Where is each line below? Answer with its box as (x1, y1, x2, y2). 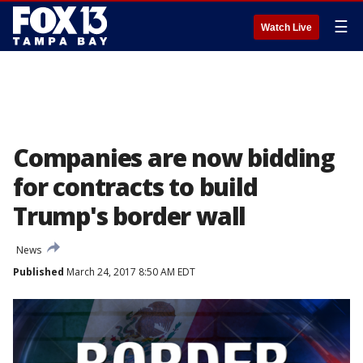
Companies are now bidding (13, 141, 335, 174)
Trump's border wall (13, 199, 246, 233)
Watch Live (261, 22, 312, 33)
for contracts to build (13, 170, 258, 203)
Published (13, 265, 64, 279)
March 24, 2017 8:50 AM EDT (64, 265, 195, 279)
